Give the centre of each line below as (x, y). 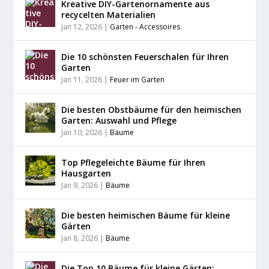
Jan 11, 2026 (82, 80)
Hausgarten (86, 174)
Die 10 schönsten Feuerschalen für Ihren (145, 57)
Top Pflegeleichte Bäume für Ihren (134, 163)
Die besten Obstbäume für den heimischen (152, 110)
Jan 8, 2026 (80, 238)
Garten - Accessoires (145, 27)
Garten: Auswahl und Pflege (119, 121)
